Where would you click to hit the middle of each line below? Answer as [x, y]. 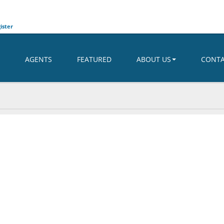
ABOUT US [154, 59]
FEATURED [94, 59]
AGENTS [38, 59]
